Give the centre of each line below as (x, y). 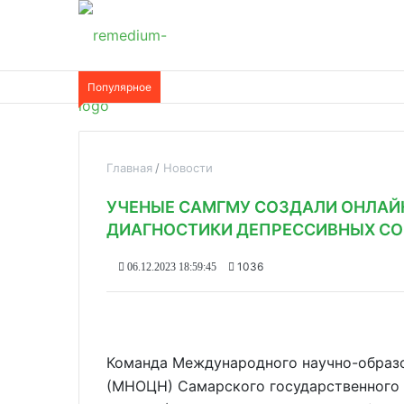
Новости (188, 168)
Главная (129, 168)
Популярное (119, 87)
